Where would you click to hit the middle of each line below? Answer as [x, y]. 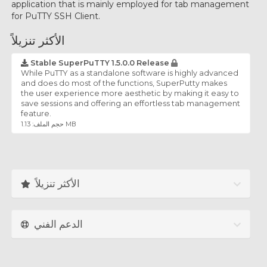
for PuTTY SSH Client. [56, 16]
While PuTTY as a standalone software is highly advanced [130, 73]
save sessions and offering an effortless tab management [131, 103]
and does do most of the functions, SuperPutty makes [124, 83]
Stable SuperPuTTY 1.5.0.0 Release [100, 63]
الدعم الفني [58, 224]
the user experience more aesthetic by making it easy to [130, 93]
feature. [36, 114]
